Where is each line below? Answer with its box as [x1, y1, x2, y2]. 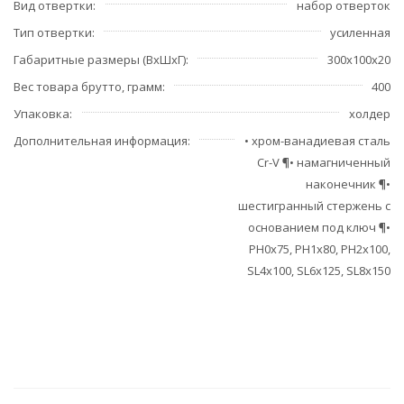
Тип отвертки [14, 24, 92, 41]
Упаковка [14, 106, 69, 123]
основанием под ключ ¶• [248, 219, 390, 236]
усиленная [330, 24, 390, 41]
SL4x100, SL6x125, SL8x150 [247, 262, 390, 280]
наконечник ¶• [306, 176, 390, 193]
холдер [349, 106, 390, 123]
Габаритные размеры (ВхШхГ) [14, 51, 186, 69]
